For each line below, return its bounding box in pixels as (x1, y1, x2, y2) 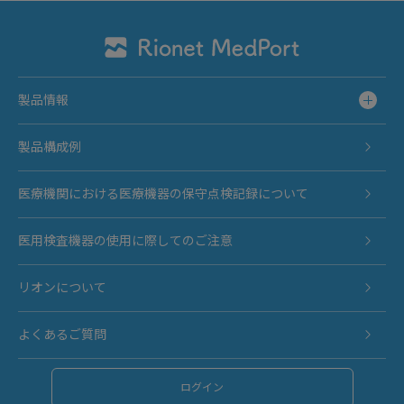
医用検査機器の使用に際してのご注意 (18, 233, 233, 250)
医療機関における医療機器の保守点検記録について (18, 186, 308, 203)
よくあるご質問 (18, 326, 106, 344)
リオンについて (18, 280, 106, 297)
